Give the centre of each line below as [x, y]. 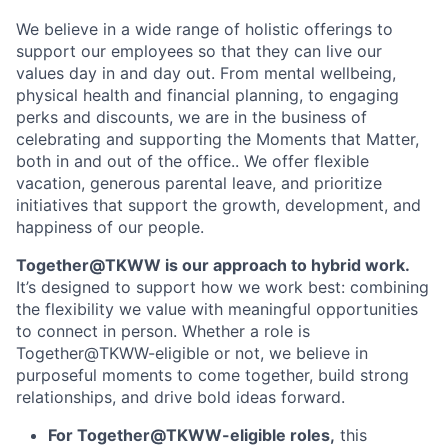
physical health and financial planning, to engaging [207, 94]
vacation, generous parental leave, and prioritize [199, 182]
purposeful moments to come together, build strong [212, 374]
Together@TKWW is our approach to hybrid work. [213, 264]
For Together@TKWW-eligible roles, [191, 434]
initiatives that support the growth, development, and [218, 204]
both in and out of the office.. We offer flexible [192, 160]
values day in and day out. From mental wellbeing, [206, 72]
